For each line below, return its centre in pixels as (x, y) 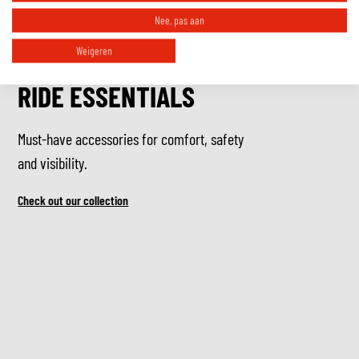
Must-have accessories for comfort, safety (131, 139)
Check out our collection (73, 200)
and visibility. (53, 163)
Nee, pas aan (179, 20)
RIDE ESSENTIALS (107, 96)
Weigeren (94, 50)
